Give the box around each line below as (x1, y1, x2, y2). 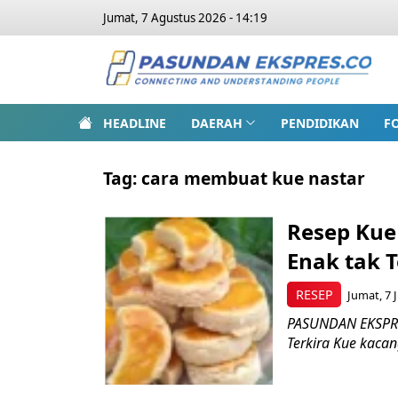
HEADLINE (103, 114, 166, 131)
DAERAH (191, 114, 243, 131)
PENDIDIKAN (280, 114, 359, 131)
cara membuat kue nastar (141, 166, 365, 190)
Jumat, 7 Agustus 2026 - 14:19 (103, 10, 267, 26)
